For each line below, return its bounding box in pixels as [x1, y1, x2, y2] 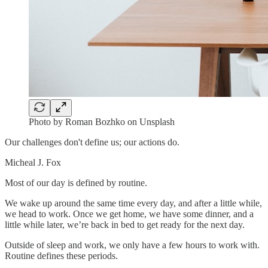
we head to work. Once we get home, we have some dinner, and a [5, 209, 254, 220]
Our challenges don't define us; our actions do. [5, 137, 179, 148]
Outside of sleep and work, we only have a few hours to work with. [5, 240, 260, 251]
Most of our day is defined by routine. [5, 178, 147, 188]
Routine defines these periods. [5, 251, 118, 261]
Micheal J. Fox [5, 157, 61, 168]
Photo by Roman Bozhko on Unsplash [29, 117, 175, 127]
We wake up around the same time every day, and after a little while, [5, 198, 262, 209]
